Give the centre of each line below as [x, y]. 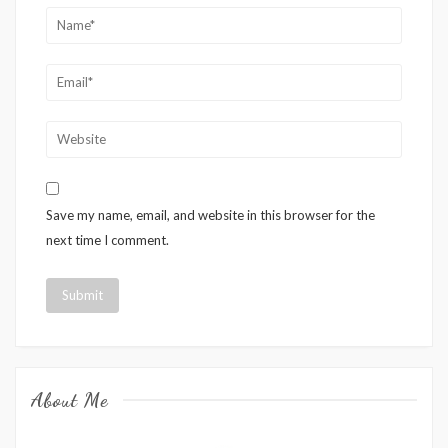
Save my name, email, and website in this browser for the [210, 215]
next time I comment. [107, 240]
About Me [69, 400]
